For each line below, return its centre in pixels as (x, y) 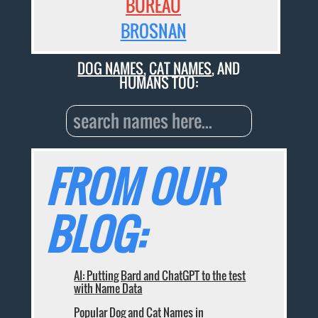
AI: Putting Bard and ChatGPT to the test (160, 276)
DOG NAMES (111, 68)
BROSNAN (153, 31)
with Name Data (108, 289)
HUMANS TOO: (159, 82)
